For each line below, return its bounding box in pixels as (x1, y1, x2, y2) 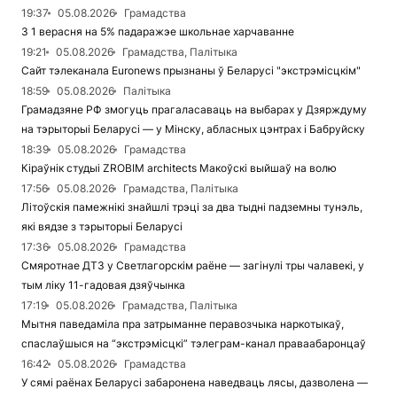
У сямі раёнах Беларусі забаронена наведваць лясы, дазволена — (21, 376, 368, 390)
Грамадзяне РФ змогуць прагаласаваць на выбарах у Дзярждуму (21, 103, 367, 117)
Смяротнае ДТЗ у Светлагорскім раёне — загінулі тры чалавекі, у (21, 259, 364, 273)
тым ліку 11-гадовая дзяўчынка (21, 278, 185, 292)
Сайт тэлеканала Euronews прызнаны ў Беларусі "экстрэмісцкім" (21, 64, 361, 78)
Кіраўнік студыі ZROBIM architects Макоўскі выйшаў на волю (21, 161, 337, 175)
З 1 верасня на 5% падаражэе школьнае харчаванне (21, 25, 294, 39)
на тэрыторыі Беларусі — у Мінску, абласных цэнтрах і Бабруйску (21, 122, 365, 136)
